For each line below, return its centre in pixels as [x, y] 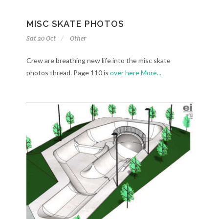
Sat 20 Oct [41, 38]
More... [151, 72]
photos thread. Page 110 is [68, 72]
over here [125, 72]
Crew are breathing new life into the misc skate [99, 60]
